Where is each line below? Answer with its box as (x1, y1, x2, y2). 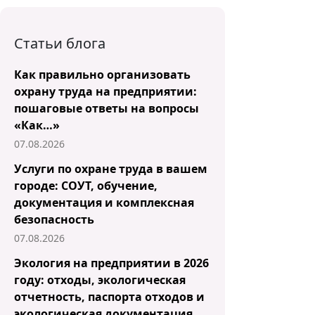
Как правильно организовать (14, 67, 191, 82)
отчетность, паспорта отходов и (14, 289, 205, 304)
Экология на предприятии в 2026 (14, 255, 209, 271)
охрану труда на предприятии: (14, 84, 197, 99)
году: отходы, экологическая (14, 272, 186, 288)
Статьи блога (14, 34, 105, 53)
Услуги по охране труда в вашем (14, 161, 207, 176)
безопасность (14, 212, 94, 227)
